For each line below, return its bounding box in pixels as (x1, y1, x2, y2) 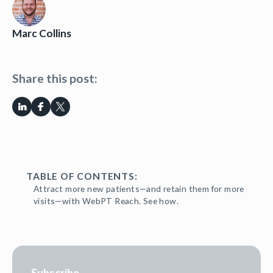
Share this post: (12, 71, 97, 85)
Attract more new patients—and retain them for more (34, 183, 244, 194)
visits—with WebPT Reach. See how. (34, 195, 179, 206)
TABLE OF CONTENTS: (26, 169, 138, 182)
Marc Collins (12, 26, 71, 40)
